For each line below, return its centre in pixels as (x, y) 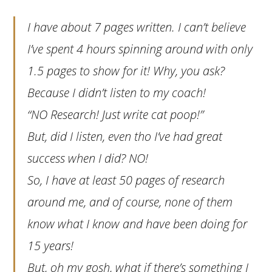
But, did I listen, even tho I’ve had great (125, 136)
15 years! (51, 245)
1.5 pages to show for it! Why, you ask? (126, 70)
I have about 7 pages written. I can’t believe (137, 27)
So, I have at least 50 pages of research (126, 180)
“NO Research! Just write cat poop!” (116, 114)
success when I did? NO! (88, 158)
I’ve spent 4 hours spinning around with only (140, 49)
